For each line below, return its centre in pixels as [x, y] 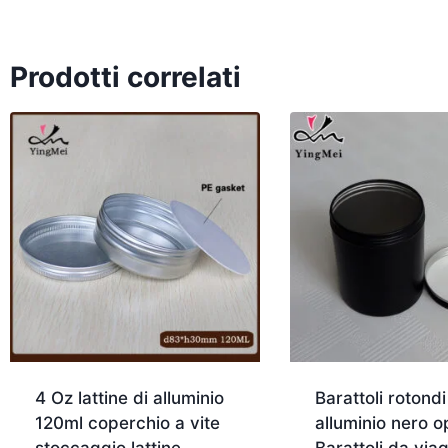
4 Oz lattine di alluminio [129, 398]
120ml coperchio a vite [127, 423]
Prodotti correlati [125, 77]
